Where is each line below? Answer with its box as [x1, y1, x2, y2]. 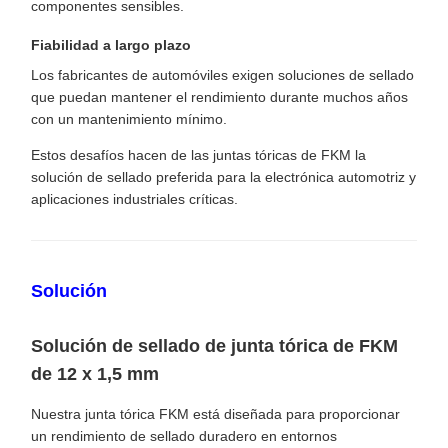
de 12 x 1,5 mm [31, 364, 159, 385]
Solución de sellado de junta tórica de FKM [31, 336, 398, 357]
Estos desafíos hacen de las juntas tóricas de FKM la [31, 147, 366, 164]
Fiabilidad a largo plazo [31, 37, 191, 54]
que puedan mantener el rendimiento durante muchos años [31, 89, 408, 106]
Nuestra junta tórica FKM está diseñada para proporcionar [31, 405, 400, 422]
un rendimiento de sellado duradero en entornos [31, 427, 337, 444]
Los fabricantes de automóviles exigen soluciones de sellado [31, 67, 414, 84]
